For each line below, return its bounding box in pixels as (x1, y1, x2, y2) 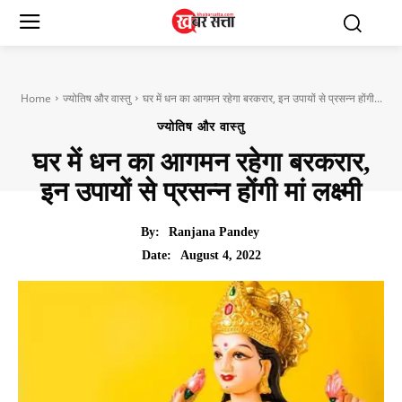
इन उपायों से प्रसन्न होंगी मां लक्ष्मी (40, 176, 362, 206)
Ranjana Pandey (168, 225, 259, 240)
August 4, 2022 (179, 248, 261, 262)
